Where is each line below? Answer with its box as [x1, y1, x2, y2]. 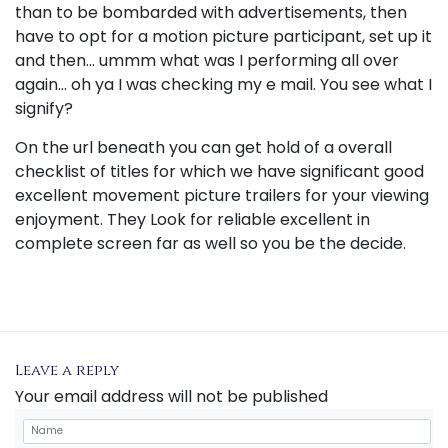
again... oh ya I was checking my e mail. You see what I [15, 73, 432, 96]
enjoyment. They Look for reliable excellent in [15, 208, 370, 231]
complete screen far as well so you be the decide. [15, 232, 406, 255]
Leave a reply [15, 360, 119, 381]
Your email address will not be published [15, 385, 328, 408]
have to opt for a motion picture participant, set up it [15, 25, 432, 48]
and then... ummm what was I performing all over [15, 49, 399, 72]
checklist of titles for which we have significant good [15, 160, 424, 183]
